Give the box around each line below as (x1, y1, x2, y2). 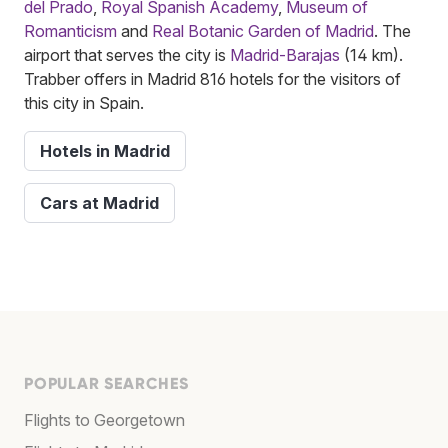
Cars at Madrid (40, 192, 159, 213)
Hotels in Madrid (40, 140, 170, 161)
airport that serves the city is (24, 44, 230, 65)
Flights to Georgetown (24, 409, 185, 430)
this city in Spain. (24, 92, 144, 113)
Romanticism (24, 20, 117, 41)
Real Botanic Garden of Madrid (152, 20, 374, 41)
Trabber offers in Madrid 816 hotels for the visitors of (24, 68, 401, 89)
